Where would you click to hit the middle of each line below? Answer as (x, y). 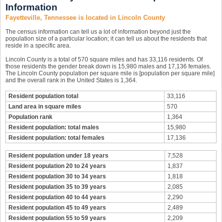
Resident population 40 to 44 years (57, 197)
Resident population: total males (54, 127)
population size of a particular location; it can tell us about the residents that (106, 39)
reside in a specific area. (38, 46)
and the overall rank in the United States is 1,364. (71, 80)
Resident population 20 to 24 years (57, 166)
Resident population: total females (56, 138)
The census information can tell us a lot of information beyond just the (98, 32)
